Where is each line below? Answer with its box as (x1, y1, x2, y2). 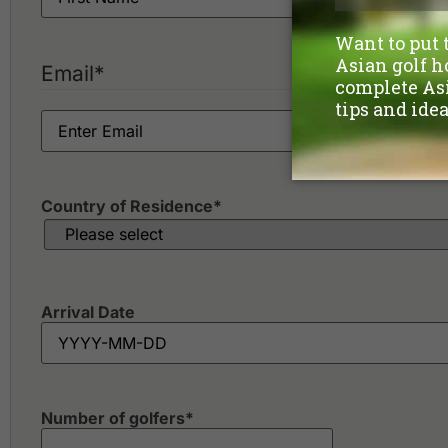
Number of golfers (41, 407, 185, 428)
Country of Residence (41, 195, 213, 216)
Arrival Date (41, 301, 135, 322)
